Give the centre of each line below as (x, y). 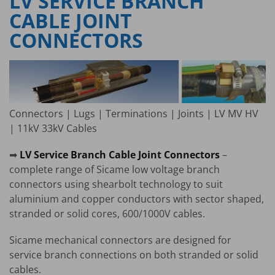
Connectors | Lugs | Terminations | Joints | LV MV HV (134, 114)
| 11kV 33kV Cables (53, 129)
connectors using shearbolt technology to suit (116, 184)
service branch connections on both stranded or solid (134, 255)
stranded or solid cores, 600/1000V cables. (107, 214)
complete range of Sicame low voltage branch (114, 170)
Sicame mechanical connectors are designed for (120, 240)
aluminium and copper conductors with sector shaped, (137, 199)
